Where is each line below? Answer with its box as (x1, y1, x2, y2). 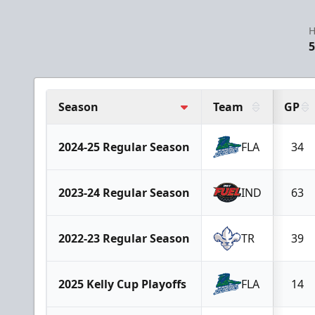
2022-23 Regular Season (58, 231, 190, 246)
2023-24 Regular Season (58, 185, 190, 200)
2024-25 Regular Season (58, 139, 190, 155)
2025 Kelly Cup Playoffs (58, 276, 186, 292)
